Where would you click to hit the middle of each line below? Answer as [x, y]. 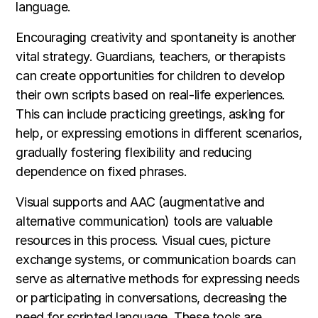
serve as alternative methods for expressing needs [158, 279]
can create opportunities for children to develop [150, 76]
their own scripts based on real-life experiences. [150, 95]
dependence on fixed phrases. [102, 172]
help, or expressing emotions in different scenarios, [159, 133]
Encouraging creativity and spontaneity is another [156, 38]
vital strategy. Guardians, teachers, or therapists [150, 57]
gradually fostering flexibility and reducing [134, 153]
